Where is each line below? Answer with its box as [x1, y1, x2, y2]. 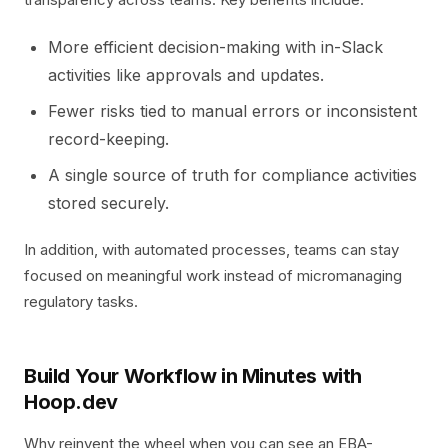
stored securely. [48, 193, 169, 213]
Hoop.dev [24, 390, 118, 414]
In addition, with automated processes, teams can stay [24, 240, 399, 259]
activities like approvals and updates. [48, 65, 324, 85]
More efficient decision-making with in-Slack [48, 37, 383, 57]
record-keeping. [48, 129, 169, 149]
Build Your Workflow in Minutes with [24, 364, 363, 388]
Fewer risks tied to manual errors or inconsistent [48, 101, 417, 121]
